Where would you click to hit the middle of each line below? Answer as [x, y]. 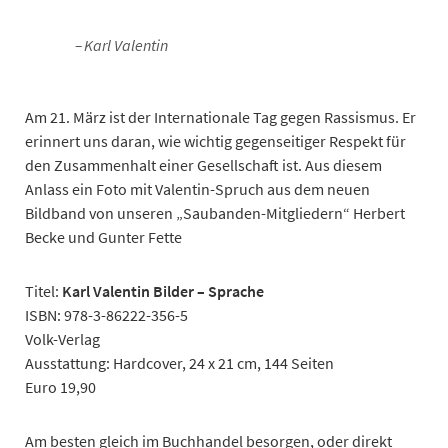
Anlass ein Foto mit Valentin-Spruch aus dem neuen [197, 188]
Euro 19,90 [60, 386]
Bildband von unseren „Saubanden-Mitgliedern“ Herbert [215, 212]
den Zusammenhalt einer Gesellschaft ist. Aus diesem [203, 164]
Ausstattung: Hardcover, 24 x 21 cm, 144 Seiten [179, 362]
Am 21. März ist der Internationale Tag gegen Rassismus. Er [220, 116]
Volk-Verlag [62, 338]
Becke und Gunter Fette [103, 236]
